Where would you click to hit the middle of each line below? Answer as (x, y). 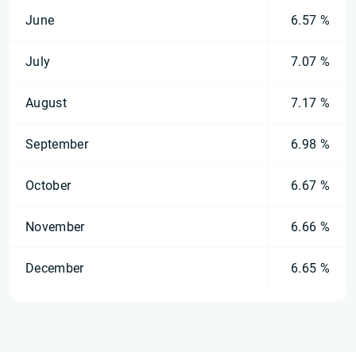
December (55, 268)
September (57, 144)
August (46, 103)
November (55, 227)
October (48, 186)
